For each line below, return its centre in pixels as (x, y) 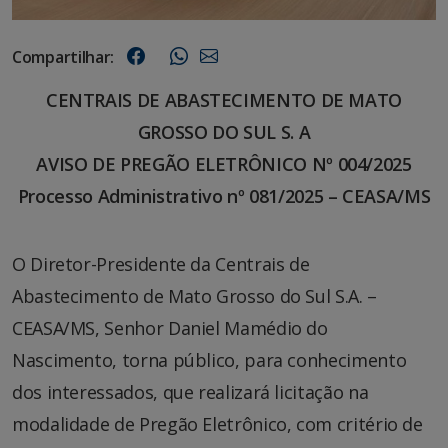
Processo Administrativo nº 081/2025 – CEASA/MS (224, 195)
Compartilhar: (63, 56)
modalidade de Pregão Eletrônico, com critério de (217, 423)
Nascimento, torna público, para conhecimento (209, 359)
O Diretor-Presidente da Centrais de (161, 263)
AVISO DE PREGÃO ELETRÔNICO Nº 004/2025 (224, 163)
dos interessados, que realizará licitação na (190, 391)
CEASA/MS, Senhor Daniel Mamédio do (170, 327)
